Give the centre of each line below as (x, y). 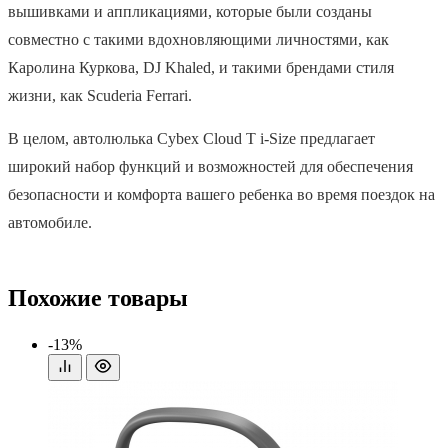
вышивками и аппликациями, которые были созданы (190, 11)
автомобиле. (50, 222)
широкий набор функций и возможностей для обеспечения (210, 166)
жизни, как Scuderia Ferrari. (100, 95)
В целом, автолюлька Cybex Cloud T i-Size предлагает (191, 138)
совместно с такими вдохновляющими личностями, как (198, 39)
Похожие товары (98, 297)
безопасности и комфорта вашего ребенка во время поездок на (221, 194)
